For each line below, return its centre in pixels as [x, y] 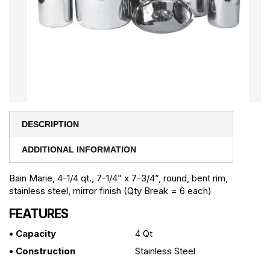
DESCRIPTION [50, 124]
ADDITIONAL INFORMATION [79, 150]
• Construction [42, 251]
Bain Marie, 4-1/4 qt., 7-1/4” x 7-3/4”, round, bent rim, [118, 178]
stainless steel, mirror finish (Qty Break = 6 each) [110, 191]
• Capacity [33, 234]
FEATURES [39, 214]
